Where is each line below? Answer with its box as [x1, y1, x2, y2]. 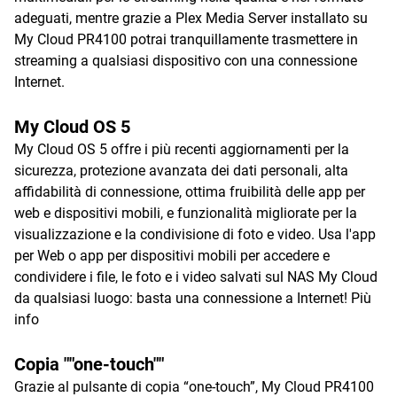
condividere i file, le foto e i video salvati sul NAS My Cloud [14, 269, 378, 285]
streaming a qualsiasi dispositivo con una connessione [14, 52, 357, 69]
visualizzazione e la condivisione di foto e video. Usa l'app [14, 226, 376, 243]
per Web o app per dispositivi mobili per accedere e [14, 247, 330, 264]
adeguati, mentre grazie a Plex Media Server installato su [14, 10, 368, 27]
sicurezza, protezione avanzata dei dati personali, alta [14, 162, 348, 179]
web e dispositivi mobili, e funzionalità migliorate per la [14, 205, 357, 222]
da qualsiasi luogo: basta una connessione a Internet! [14, 290, 351, 307]
